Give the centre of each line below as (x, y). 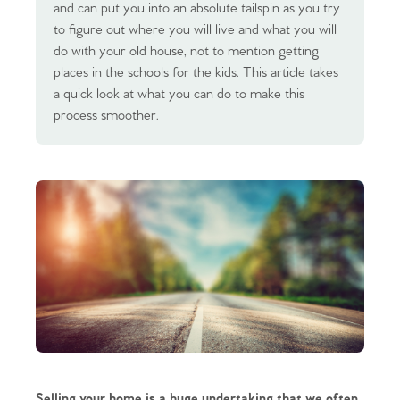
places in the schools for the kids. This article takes (196, 73)
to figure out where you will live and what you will (195, 30)
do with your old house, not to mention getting (186, 51)
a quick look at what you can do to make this (179, 94)
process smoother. (106, 116)
